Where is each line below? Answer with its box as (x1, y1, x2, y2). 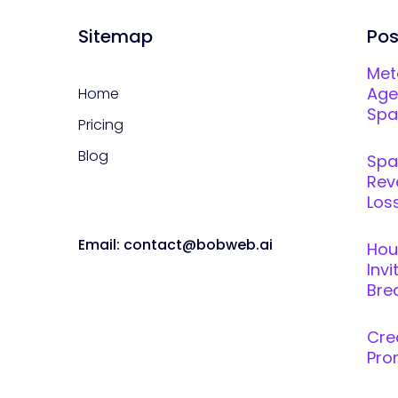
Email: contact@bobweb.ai (77, 234, 273, 255)
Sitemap (77, 23, 153, 49)
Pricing (77, 114, 123, 135)
